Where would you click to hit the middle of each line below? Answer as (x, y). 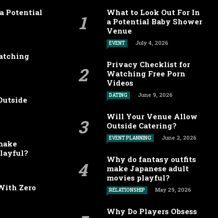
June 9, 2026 (155, 95)
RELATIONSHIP (127, 190)
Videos (120, 83)
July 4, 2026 (152, 43)
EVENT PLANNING (130, 138)
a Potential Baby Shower (154, 21)
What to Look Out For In (153, 12)
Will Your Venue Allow (152, 116)
